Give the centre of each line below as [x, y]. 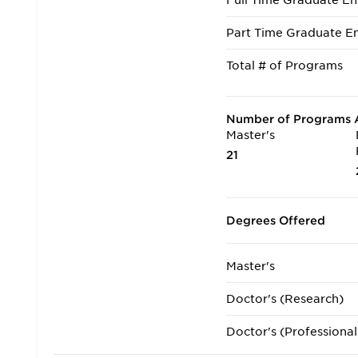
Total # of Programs [285, 66]
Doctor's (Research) [285, 299]
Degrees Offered [276, 221]
